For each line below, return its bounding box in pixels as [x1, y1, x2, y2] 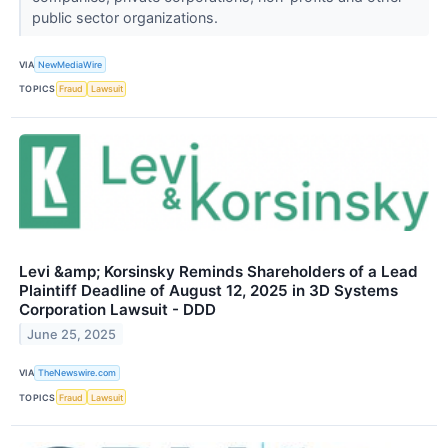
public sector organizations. [31, 9, 222, 27]
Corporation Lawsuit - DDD [19, 299, 216, 319]
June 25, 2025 [27, 326, 117, 342]
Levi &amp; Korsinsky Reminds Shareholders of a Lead [19, 261, 418, 281]
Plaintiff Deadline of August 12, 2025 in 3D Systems [19, 280, 398, 300]
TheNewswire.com [38, 367, 117, 379]
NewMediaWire [38, 59, 103, 71]
